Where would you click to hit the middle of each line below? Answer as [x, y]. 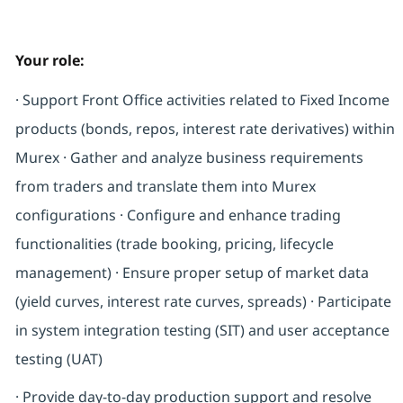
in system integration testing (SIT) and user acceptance [202, 331]
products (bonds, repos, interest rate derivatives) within [205, 129]
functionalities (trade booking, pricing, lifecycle [174, 244]
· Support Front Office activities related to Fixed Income [202, 100]
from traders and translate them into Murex [165, 187]
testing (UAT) [58, 359]
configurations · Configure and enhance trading [178, 215]
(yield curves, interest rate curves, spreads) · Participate [203, 302]
